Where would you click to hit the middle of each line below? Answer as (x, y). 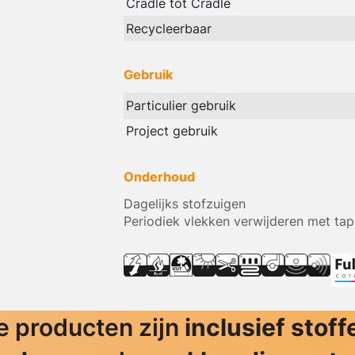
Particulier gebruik (181, 106)
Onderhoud (159, 177)
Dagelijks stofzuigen (184, 204)
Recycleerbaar (168, 29)
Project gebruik (172, 131)
